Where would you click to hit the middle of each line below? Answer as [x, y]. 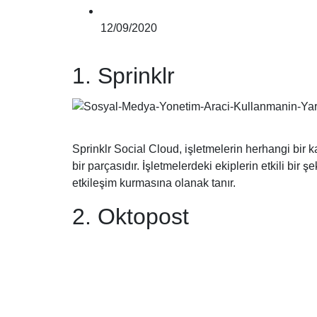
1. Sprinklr [123, 76]
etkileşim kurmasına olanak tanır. [154, 183]
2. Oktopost [131, 217]
